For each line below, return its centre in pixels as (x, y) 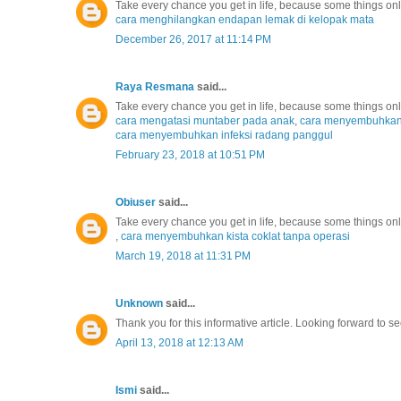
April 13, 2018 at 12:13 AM (179, 343)
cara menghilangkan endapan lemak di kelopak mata (245, 20)
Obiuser (136, 203)
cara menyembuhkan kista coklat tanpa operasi (235, 237)
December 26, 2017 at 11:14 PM (193, 40)
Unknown (139, 304)
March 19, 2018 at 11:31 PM (183, 256)
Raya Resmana (155, 87)
